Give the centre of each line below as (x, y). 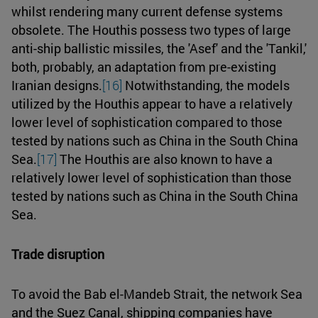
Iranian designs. (57, 85)
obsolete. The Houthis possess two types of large (151, 29)
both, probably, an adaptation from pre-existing (144, 66)
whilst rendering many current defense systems (147, 11)
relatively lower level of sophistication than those (152, 177)
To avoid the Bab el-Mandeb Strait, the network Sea (157, 294)
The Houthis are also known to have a (165, 159)
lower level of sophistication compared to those (147, 122)
